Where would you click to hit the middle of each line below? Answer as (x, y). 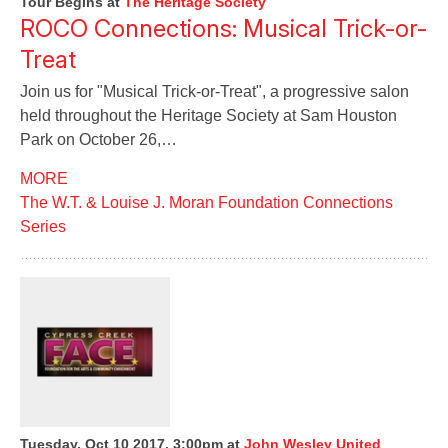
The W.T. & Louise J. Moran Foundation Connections (206, 202)
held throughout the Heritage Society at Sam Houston (208, 115)
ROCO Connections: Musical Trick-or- (223, 28)
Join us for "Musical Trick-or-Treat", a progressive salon (214, 91)
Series (43, 226)
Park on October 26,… (98, 139)
